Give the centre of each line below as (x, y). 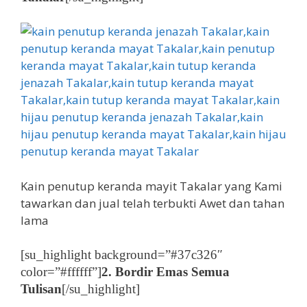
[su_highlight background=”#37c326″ (122, 255)
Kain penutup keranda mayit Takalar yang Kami (151, 186)
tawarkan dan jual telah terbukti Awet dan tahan (152, 203)
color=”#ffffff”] (61, 272)
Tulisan (41, 289)
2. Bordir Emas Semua (165, 272)
